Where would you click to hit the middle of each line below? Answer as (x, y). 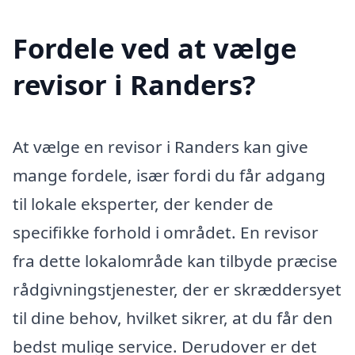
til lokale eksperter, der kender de (143, 204)
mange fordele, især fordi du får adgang (169, 176)
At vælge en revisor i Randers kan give (160, 147)
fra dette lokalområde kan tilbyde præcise (175, 261)
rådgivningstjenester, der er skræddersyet (177, 290)
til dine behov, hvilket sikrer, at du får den (173, 318)
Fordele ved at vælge (155, 48)
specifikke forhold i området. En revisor (166, 233)
